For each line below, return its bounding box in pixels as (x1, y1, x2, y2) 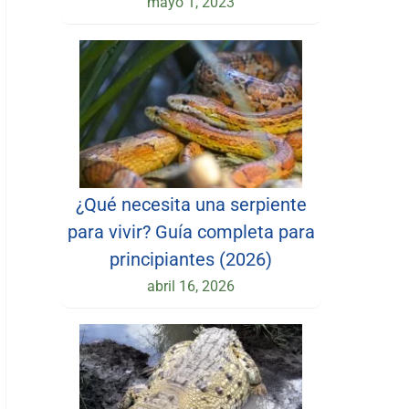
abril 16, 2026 (147, 277, 236, 295)
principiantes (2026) (110, 247, 273, 270)
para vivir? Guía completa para (67, 220, 315, 243)
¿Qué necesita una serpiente (75, 193, 307, 215)
